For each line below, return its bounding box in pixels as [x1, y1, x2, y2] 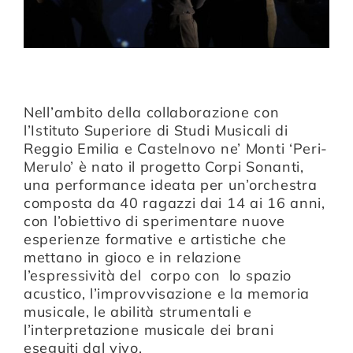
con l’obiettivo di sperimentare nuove [24, 212, 285, 231]
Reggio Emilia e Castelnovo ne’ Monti [24, 139, 289, 158]
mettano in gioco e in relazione [24, 248, 247, 267]
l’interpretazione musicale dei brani [24, 321, 274, 340]
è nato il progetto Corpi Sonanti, [73, 158, 304, 176]
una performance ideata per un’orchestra [24, 176, 318, 195]
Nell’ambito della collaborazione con [24, 103, 280, 122]
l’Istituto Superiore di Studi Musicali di [24, 121, 288, 140]
